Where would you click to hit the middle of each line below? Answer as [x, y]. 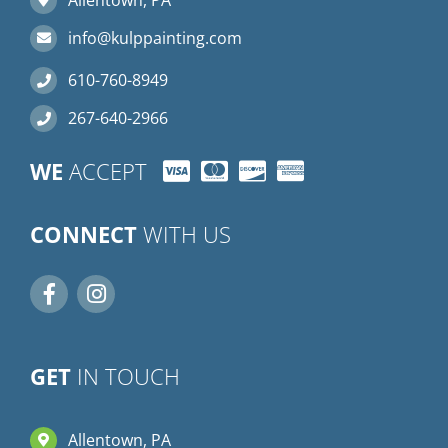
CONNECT [83, 233]
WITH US [184, 233]
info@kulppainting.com [155, 37]
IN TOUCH [125, 375]
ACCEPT [108, 170]
